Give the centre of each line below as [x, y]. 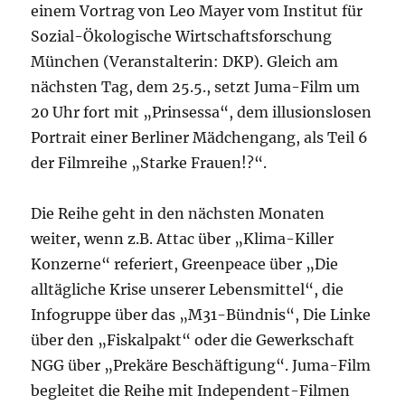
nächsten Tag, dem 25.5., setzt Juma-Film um [196, 86]
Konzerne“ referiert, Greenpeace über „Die [185, 264]
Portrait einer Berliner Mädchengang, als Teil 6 [200, 137]
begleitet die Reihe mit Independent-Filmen [191, 390]
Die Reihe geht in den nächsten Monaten [178, 213]
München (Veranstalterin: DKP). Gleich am [185, 61]
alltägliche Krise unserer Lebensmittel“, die [188, 289]
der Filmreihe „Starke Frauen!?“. [149, 162]
